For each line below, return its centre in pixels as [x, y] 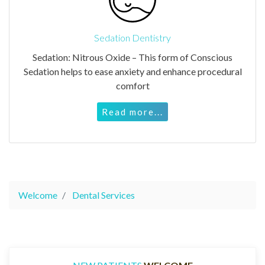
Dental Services [104, 195]
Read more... [132, 112]
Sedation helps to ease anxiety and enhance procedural [132, 71]
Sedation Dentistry [132, 37]
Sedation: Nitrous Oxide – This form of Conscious [132, 57]
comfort [132, 85]
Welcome [38, 195]
